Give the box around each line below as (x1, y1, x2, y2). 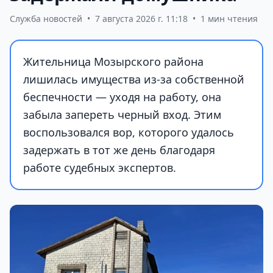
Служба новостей (10, 12, 82, 24)
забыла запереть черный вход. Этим (23, 107, 221, 122)
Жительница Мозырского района (23, 54, 204, 69)
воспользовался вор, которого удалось (23, 124, 234, 140)
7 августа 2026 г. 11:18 (95, 12, 188, 24)
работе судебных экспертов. (23, 160, 176, 175)
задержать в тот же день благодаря (23, 142, 215, 157)
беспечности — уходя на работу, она (23, 89, 221, 104)
